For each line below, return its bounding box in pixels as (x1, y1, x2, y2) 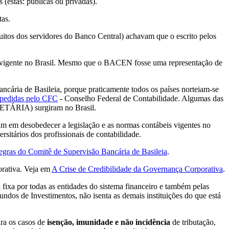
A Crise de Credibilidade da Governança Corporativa (52, 164, 223, 173)
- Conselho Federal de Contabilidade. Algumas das (58, 94, 223, 103)
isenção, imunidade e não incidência (47, 217, 170, 226)
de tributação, (170, 217, 216, 226)
